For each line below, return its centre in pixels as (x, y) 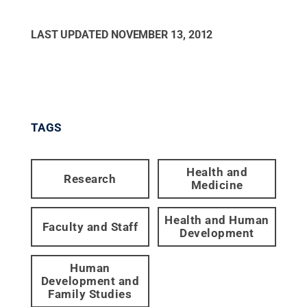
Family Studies (90, 294)
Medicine (217, 185)
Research (90, 179)
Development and (90, 281)
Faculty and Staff (90, 226)
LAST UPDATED (71, 35)
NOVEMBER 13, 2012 (162, 35)
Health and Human (217, 220)
